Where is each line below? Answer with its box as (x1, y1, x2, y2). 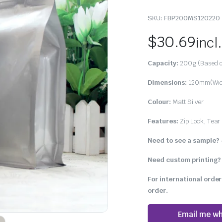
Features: (148, 116, 178, 125)
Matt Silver (170, 97, 204, 106)
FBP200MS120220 (164, 13, 220, 22)
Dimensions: (148, 78, 187, 87)
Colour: (148, 97, 171, 106)
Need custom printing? (148, 155, 221, 164)
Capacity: (148, 58, 178, 67)
